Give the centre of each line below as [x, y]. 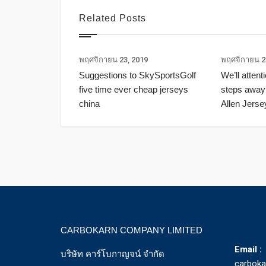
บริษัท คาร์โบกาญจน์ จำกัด [113, 254]
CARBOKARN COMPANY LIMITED [132, 230]
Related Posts [113, 18]
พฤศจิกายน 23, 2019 [113, 60]
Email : [249, 250]
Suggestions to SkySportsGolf [137, 75]
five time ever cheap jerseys [134, 90]
